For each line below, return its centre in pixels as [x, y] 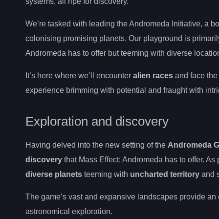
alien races [153, 75]
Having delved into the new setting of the [97, 145]
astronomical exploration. [69, 211]
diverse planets [54, 174]
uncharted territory [165, 174]
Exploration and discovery [97, 121]
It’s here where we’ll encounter [79, 75]
